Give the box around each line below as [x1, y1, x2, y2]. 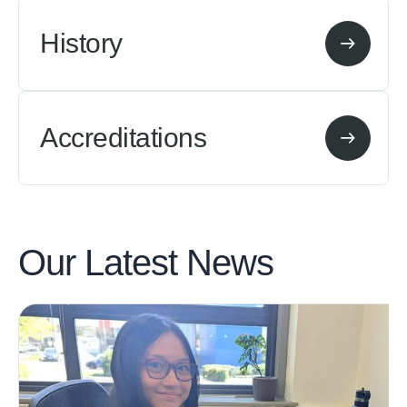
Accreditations [40, 123, 206, 153]
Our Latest [18, 243, 186, 283]
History [40, 28, 123, 58]
